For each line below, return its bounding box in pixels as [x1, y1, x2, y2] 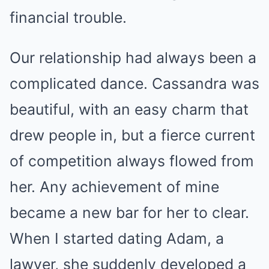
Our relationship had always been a [10, 48, 256, 67]
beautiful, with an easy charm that [10, 100, 249, 118]
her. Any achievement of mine [10, 177, 219, 196]
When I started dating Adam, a [10, 229, 224, 247]
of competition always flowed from [10, 151, 254, 170]
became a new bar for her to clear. [10, 203, 249, 222]
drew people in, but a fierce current [10, 125, 255, 144]
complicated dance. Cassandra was [10, 74, 259, 92]
